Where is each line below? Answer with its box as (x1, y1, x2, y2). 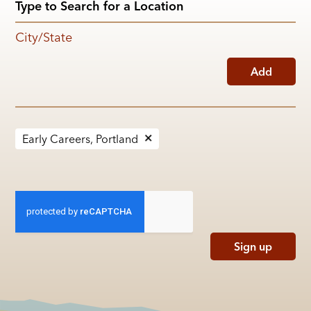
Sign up (233, 239, 272, 254)
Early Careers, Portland (22, 132, 139, 146)
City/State (15, 29, 73, 46)
